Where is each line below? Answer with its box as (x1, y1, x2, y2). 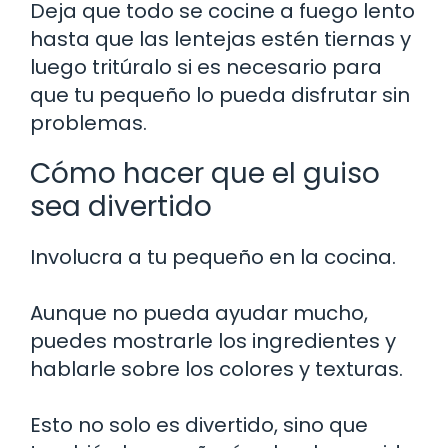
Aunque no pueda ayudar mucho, (30, 299, 368, 328)
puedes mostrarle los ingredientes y (30, 327, 396, 356)
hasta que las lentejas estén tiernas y (30, 25, 411, 54)
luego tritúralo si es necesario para (30, 53, 382, 82)
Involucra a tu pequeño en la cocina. (30, 243, 396, 272)
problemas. (30, 109, 147, 138)
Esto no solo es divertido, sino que (30, 411, 368, 440)
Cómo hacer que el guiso (30, 154, 380, 194)
